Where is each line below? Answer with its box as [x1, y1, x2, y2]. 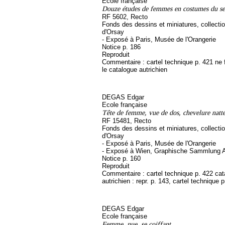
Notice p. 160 [102, 155, 141, 162]
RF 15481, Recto [102, 117, 151, 125]
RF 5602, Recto [102, 13, 148, 21]
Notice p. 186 [102, 43, 141, 51]
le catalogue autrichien [102, 66, 167, 73]
